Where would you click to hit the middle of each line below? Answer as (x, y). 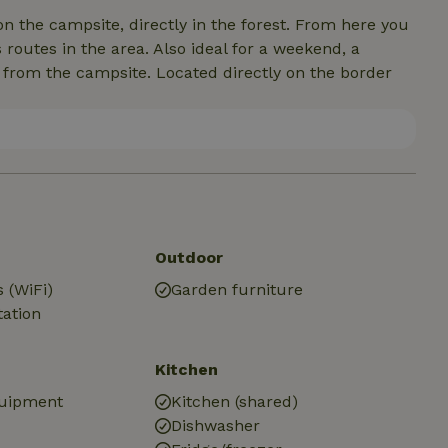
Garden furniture (236, 289)
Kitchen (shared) (234, 401)
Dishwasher (215, 425)
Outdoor (188, 257)
